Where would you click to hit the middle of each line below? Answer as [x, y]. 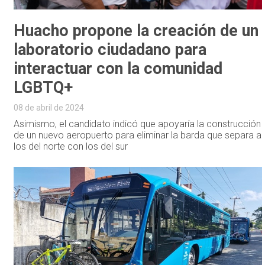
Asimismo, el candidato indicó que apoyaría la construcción [138, 124]
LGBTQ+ [43, 88]
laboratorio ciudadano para [110, 50]
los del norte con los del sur [71, 147]
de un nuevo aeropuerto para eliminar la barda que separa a [138, 135]
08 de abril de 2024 [49, 108]
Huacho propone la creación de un [136, 31]
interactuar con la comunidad [118, 69]
